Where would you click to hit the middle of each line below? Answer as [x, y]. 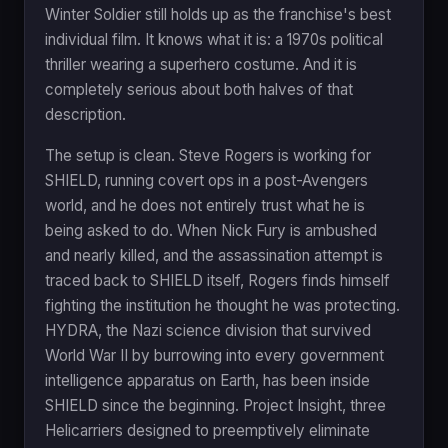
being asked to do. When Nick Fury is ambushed [211, 230]
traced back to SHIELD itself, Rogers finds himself [217, 280]
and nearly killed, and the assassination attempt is [214, 255]
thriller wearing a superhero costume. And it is [201, 64]
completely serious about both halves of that [199, 89]
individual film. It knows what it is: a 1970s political [214, 39]
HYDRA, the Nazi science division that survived [208, 330]
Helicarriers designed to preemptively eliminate [207, 430]
